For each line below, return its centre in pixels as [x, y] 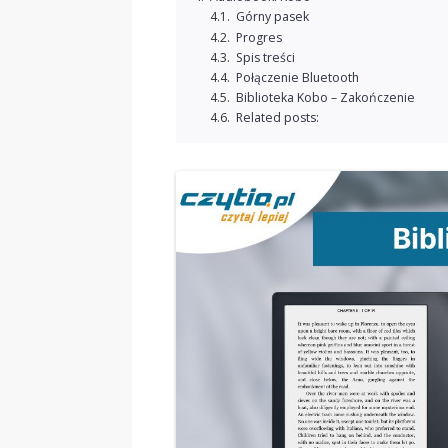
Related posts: [277, 117]
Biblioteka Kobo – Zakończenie [325, 97]
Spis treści [265, 57]
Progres [258, 37]
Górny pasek [272, 17]
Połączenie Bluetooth [297, 77]
